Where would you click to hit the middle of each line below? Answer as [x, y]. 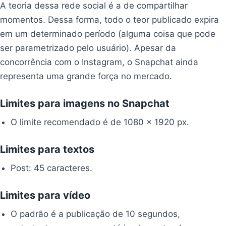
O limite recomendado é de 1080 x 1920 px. [100, 122]
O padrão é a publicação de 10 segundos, [96, 214]
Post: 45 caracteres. [52, 168]
